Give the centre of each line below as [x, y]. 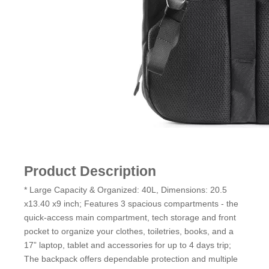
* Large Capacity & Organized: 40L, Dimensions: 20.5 [125, 190]
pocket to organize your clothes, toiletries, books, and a [129, 231]
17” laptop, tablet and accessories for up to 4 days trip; [128, 245]
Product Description [90, 171]
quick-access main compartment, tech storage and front [130, 218]
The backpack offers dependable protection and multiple [131, 259]
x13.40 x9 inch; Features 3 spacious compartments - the [131, 204]
